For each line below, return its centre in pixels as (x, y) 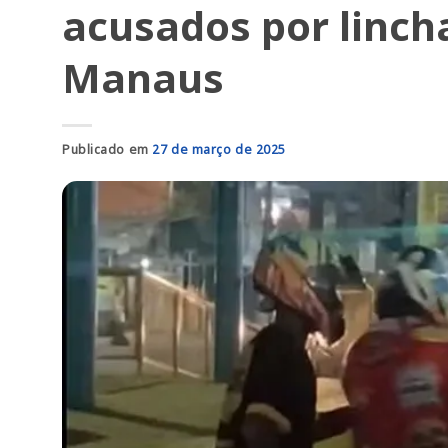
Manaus (143, 77)
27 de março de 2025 (219, 149)
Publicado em (107, 149)
